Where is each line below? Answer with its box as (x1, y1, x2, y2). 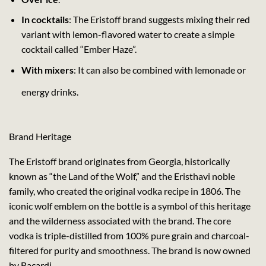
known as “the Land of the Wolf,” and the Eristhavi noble (9, 170, 235, 182)
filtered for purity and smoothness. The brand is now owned (9, 245, 251, 256)
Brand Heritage (9, 131, 71, 142)
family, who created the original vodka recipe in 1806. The (9, 185, 240, 197)
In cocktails (21, 14, 69, 26)
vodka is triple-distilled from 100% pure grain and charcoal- (9, 230, 249, 242)
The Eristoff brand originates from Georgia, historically (9, 156, 230, 167)
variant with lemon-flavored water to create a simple (21, 28, 235, 40)
